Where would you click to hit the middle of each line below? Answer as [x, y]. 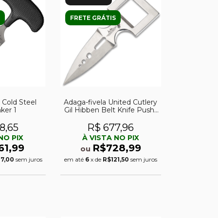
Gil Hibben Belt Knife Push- [111, 110]
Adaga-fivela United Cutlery [111, 102]
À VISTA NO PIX [110, 137]
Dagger [111, 118]
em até [74, 159]
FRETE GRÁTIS [93, 18]
